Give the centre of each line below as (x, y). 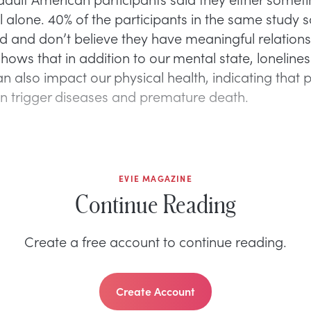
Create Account (155, 291)
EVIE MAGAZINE (155, 178)
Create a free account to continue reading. (155, 241)
